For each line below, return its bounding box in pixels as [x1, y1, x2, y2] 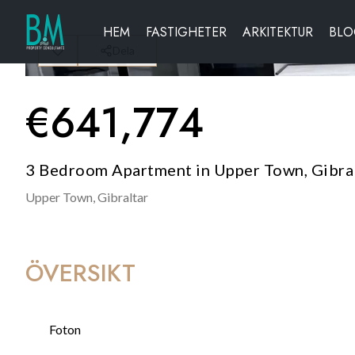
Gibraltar [97, 189, 148, 204]
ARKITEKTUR [242, 22, 313, 41]
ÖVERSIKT [25, 256, 136, 290]
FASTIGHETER [146, 22, 227, 41]
